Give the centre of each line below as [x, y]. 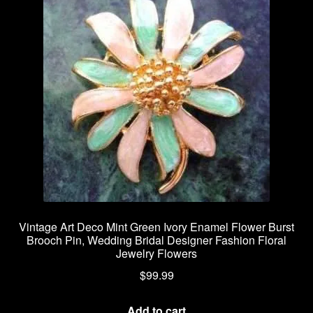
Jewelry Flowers [156, 254]
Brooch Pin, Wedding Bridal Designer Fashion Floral [156, 240]
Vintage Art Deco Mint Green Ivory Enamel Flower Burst [156, 227]
